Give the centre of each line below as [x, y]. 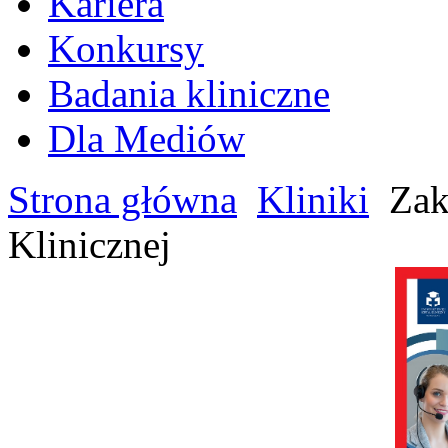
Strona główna [122, 199]
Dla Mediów [146, 138]
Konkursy [126, 48]
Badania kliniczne [189, 93]
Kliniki [313, 199]
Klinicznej [89, 244]
